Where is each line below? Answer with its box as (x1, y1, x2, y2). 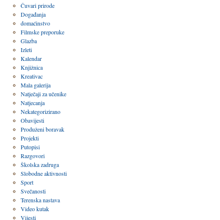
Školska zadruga (20, 161, 59, 168)
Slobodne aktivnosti (20, 169, 67, 177)
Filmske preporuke (20, 28, 64, 36)
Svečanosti (20, 187, 46, 195)
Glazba (20, 37, 37, 45)
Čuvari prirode (20, 1, 55, 9)
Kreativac (20, 72, 43, 80)
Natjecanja (20, 99, 45, 107)
